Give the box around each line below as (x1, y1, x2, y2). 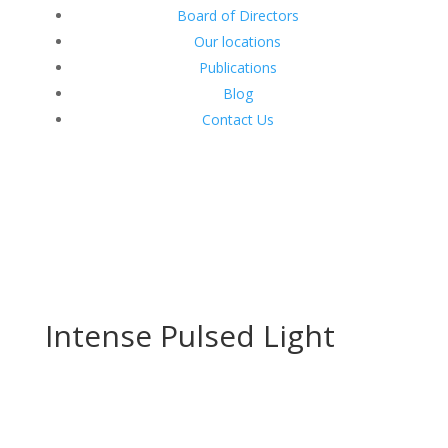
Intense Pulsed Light (44, 315, 335, 356)
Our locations (194, 32, 282, 51)
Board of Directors (176, 6, 299, 25)
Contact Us (201, 110, 274, 129)
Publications (198, 58, 277, 77)
